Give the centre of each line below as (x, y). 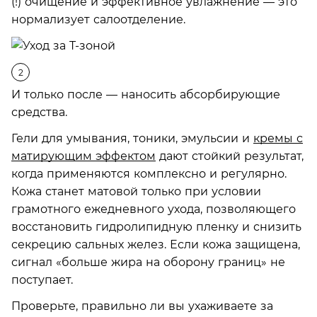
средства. (39, 112)
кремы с (278, 138)
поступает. (42, 279)
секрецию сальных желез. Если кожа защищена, (156, 244)
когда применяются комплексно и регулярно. (149, 173)
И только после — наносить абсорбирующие (146, 94)
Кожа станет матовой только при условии (136, 191)
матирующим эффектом (83, 156)
